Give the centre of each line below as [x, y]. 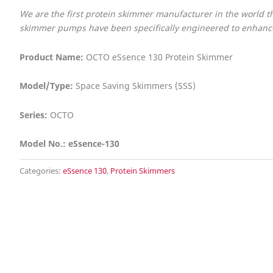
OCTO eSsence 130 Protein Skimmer [158, 57]
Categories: [41, 171]
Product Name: [51, 57]
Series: [34, 115]
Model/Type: [46, 86]
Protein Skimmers [143, 171]
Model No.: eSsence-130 [69, 144]
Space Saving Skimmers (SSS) [134, 86]
